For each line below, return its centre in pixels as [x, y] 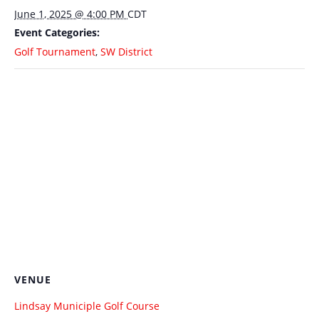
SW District [126, 52]
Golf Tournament [55, 52]
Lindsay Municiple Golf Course [87, 306]
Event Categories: [57, 32]
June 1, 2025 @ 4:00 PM [71, 14]
